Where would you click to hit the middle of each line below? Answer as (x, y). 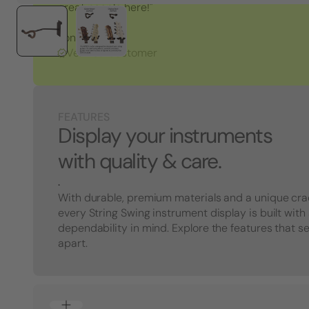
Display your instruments (165, 136)
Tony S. (76, 38)
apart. (73, 243)
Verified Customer (112, 53)
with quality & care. (139, 161)
